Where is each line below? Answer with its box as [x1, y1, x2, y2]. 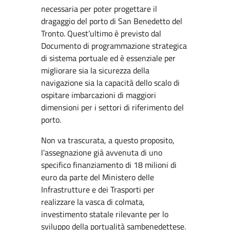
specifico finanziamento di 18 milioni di [41, 159, 177, 171]
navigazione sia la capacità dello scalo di [41, 76, 180, 89]
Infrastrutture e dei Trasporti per [41, 183, 155, 196]
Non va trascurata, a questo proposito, [41, 134, 175, 146]
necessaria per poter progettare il [41, 3, 157, 15]
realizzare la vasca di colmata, [41, 196, 145, 208]
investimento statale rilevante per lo [41, 208, 168, 220]
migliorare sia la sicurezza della [41, 64, 149, 76]
